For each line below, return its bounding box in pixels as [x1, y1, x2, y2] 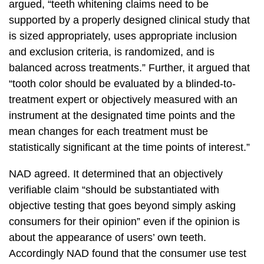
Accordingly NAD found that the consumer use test [9, 247, 246, 259]
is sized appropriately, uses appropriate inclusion [9, 30, 237, 42]
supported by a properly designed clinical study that [9, 14, 250, 26]
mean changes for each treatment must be [9, 126, 208, 137]
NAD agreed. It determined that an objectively [9, 168, 223, 180]
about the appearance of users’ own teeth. [9, 232, 206, 243]
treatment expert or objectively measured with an [9, 94, 237, 105]
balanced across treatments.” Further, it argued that [9, 62, 250, 74]
